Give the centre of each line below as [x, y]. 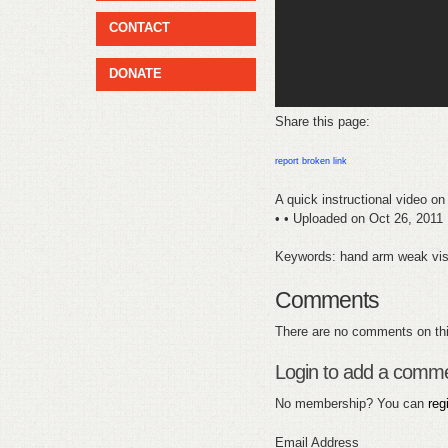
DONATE [136, 73]
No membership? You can [352, 404]
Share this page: [323, 121]
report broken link [311, 160]
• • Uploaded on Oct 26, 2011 [359, 218]
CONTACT [140, 28]
